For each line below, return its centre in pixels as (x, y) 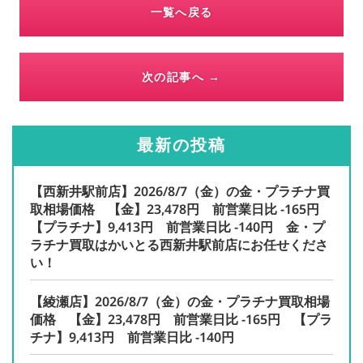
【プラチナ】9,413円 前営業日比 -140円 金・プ (177, 227)
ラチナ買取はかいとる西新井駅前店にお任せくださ (179, 245)
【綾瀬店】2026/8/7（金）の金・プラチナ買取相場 (180, 301)
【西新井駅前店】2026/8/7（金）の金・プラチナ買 (180, 191)
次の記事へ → (181, 77)
